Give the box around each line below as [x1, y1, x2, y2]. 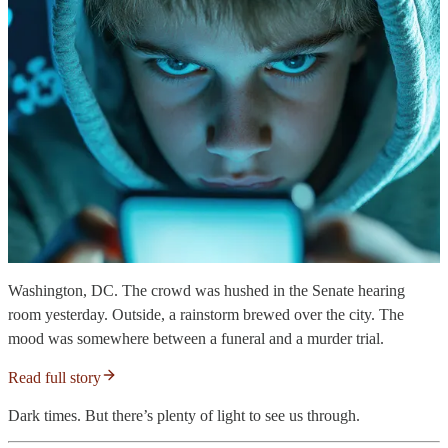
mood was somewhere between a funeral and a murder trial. [8, 330, 384, 348]
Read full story [8, 369, 101, 387]
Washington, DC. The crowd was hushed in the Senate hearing [8, 282, 405, 300]
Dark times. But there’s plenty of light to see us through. [8, 407, 360, 425]
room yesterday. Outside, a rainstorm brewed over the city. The [8, 306, 404, 324]
